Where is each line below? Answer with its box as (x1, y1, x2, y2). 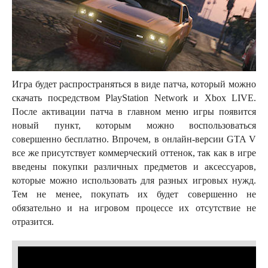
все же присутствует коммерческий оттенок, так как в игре (12, 148, 256, 158)
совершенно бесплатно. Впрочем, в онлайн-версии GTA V (12, 134, 256, 144)
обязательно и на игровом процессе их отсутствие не (12, 203, 256, 213)
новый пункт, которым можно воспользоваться (12, 120, 256, 130)
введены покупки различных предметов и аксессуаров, (12, 162, 256, 172)
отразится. (12, 217, 54, 227)
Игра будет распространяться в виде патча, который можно (12, 79, 256, 89)
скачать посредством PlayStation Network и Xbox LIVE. (12, 93, 256, 103)
